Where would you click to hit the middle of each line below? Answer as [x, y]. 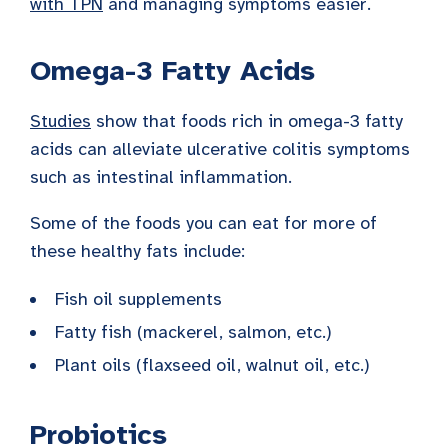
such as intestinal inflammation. [161, 176]
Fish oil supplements [138, 298]
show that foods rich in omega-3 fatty [247, 120]
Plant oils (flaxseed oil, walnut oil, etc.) [212, 364]
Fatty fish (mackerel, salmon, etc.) [193, 331]
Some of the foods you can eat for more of [203, 222]
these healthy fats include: [137, 250]
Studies [60, 120]
